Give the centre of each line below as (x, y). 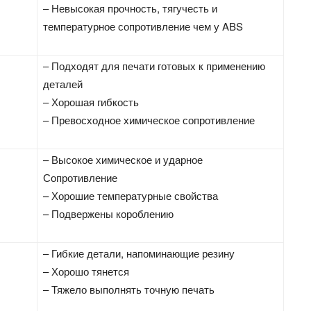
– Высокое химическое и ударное (123, 159)
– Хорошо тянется (86, 271)
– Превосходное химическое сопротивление (149, 119)
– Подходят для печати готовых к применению (154, 65)
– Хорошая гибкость (91, 101)
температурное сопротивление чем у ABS (143, 26)
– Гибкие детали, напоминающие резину (139, 253)
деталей (63, 83)
